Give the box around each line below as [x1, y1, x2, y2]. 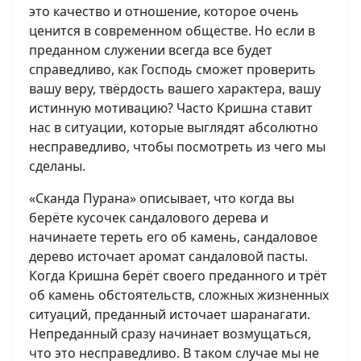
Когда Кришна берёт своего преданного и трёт [29, 267, 327, 284]
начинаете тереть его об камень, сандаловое [29, 228, 317, 246]
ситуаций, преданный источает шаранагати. [29, 305, 310, 323]
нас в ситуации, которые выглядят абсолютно [29, 118, 318, 136]
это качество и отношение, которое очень [29, 2, 299, 20]
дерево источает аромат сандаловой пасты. [29, 247, 308, 265]
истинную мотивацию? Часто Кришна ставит [29, 99, 313, 117]
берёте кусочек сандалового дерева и [29, 209, 268, 226]
